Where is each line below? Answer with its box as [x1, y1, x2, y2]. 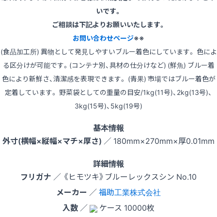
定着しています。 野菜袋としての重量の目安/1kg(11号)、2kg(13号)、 [5, 87, 212, 97]
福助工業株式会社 [99, 186, 161, 198]
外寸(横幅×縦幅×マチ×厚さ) [2, 135, 102, 147]
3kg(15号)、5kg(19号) [75, 101, 142, 111]
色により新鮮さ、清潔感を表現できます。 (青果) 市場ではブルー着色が [1, 74, 216, 84]
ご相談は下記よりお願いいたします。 [51, 19, 166, 30]
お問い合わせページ [73, 33, 134, 43]
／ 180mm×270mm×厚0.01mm [102, 135, 215, 147]
